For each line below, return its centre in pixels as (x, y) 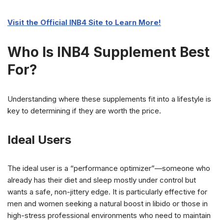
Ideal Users (39, 139)
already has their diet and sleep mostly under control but (102, 180)
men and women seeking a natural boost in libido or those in (108, 203)
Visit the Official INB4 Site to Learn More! (84, 22)
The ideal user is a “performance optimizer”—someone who (109, 168)
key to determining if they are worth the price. (84, 110)
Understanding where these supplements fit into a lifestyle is (109, 99)
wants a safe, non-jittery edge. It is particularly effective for (107, 192)
